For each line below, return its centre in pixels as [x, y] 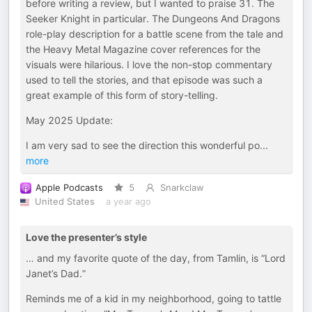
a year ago [128, 202]
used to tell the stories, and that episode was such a [144, 80]
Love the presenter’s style [86, 237]
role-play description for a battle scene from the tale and [155, 34]
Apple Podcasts [69, 188]
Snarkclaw [181, 188]
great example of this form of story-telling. [122, 95]
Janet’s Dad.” [56, 273]
